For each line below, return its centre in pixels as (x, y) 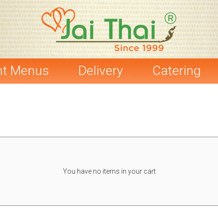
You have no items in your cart (109, 171)
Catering (177, 70)
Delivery (101, 70)
